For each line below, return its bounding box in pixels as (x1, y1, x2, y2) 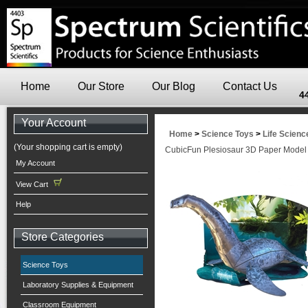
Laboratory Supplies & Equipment (23, 280, 133, 289)
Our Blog (152, 80, 195, 92)
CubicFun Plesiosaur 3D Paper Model (165, 145, 307, 155)
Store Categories (21, 231, 104, 243)
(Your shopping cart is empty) (14, 142, 122, 152)
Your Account (21, 117, 86, 129)
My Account (16, 159, 55, 167)
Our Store (78, 80, 124, 92)
